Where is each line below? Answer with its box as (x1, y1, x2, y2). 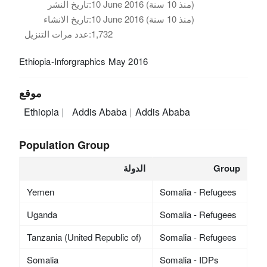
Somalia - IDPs (159, 253, 219, 266)
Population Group (19, 136, 110, 153)
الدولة (123, 161, 146, 175)
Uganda (26, 207, 57, 221)
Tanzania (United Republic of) (26, 230, 141, 243)
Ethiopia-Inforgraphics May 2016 (19, 54, 148, 67)
